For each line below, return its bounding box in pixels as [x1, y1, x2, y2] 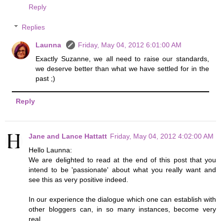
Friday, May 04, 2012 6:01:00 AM [78, 41, 182, 49]
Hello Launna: [29, 146, 72, 154]
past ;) [36, 74, 56, 83]
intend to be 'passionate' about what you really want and [29, 165, 216, 174]
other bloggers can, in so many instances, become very [29, 205, 216, 213]
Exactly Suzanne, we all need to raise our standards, [36, 55, 209, 63]
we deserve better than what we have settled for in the [36, 65, 209, 73]
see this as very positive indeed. [29, 175, 128, 184]
